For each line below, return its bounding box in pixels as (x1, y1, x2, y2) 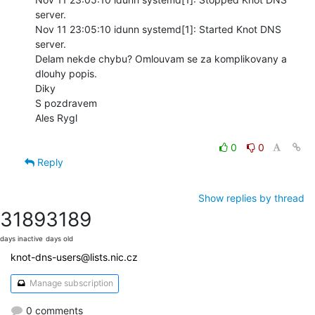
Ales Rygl (35, 111, 77, 124)
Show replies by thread (198, 191, 304, 204)
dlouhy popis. (35, 67, 97, 79)
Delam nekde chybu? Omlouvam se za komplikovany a (35, 52, 287, 65)
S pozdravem (35, 96, 97, 109)
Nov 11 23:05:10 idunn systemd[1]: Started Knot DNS (35, 22, 281, 35)
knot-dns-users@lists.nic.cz (11, 250, 138, 263)
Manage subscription (27, 278, 113, 289)
